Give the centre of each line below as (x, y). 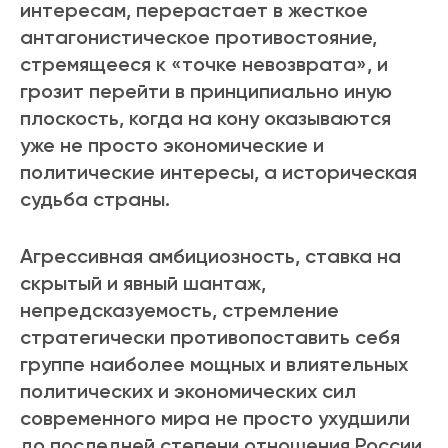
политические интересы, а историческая (218, 172)
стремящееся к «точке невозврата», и (204, 64)
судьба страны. (95, 199)
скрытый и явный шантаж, (143, 283)
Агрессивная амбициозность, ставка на (210, 256)
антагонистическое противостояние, (198, 37)
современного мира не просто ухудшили (215, 418)
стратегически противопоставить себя (210, 337)
